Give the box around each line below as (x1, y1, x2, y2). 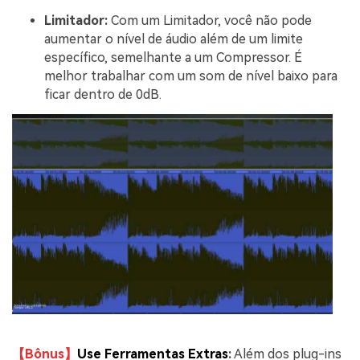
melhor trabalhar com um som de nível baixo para (44, 68, 337, 84)
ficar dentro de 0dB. (44, 87, 162, 102)
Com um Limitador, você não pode (108, 13, 312, 28)
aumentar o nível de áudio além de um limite (44, 31, 303, 47)
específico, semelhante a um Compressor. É (44, 50, 302, 65)
